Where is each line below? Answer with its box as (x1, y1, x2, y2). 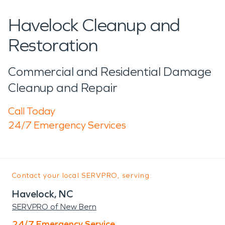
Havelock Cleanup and (8, 14, 181, 36)
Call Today (8, 104, 55, 117)
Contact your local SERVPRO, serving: (12, 171, 152, 180)
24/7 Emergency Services (8, 119, 126, 131)
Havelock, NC (12, 187, 73, 200)
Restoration (8, 34, 98, 56)
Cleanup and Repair (8, 80, 118, 95)
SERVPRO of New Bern (12, 201, 96, 211)
